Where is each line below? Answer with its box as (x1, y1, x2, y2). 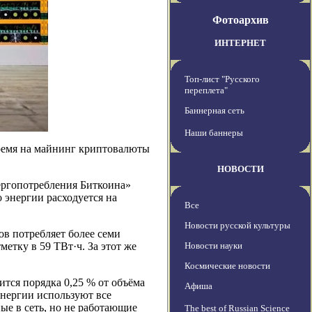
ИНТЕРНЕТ (214, 38, 266, 49)
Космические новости (185, 260, 270, 272)
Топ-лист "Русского (185, 74, 260, 85)
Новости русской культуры (185, 220, 290, 231)
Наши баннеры (185, 127, 243, 139)
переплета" (185, 85, 228, 96)
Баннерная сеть (185, 105, 244, 116)
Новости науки (185, 240, 242, 251)
